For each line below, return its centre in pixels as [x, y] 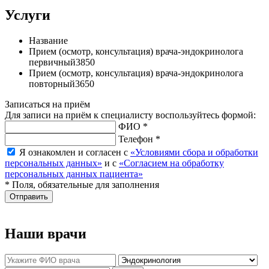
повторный [52, 83]
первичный [52, 62]
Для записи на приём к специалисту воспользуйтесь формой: [130, 115]
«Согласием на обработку [171, 163]
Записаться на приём [47, 104]
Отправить [29, 196]
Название [48, 40]
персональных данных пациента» [74, 174]
